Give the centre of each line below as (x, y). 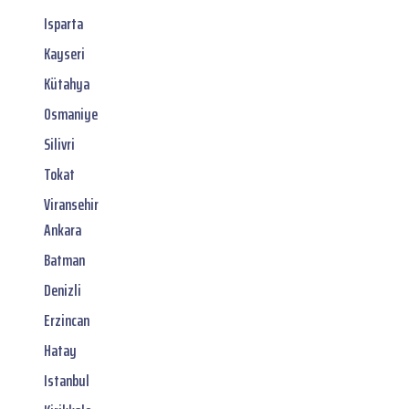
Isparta (63, 23)
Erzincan (67, 320)
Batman (64, 260)
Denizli (63, 290)
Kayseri (64, 53)
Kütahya (67, 84)
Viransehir (71, 204)
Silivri (59, 144)
